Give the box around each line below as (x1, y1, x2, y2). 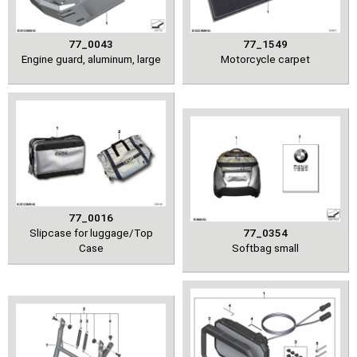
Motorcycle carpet (221, 53, 310, 66)
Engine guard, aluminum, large (21, 53, 161, 66)
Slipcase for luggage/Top (29, 226, 153, 239)
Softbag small (232, 241, 299, 254)
